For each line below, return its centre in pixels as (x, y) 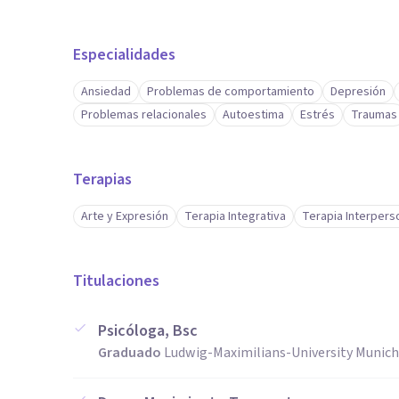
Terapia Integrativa (235, 216)
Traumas (374, 115)
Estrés (318, 115)
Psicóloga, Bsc (148, 331)
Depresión (358, 92)
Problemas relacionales (144, 115)
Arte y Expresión (125, 216)
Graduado (130, 353)
